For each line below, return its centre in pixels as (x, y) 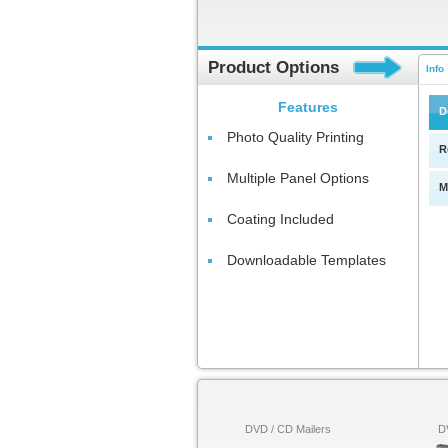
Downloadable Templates (306, 260)
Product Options (273, 67)
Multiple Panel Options (298, 178)
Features (308, 107)
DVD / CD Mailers (288, 429)
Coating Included (280, 219)
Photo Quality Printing (295, 137)
